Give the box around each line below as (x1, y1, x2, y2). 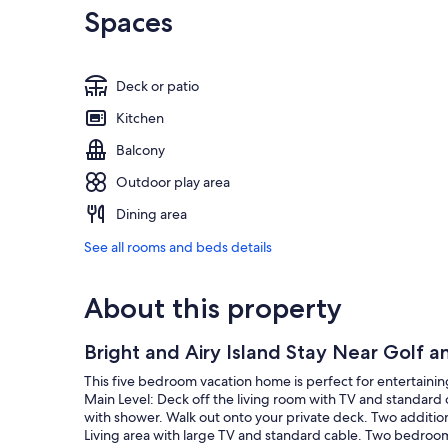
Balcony (116, 141, 165, 160)
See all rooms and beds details (84, 238, 272, 257)
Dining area (116, 205, 187, 224)
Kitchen (116, 109, 164, 128)
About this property (84, 291, 342, 326)
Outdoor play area (116, 173, 230, 192)
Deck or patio (116, 77, 199, 96)
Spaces (84, 5, 173, 40)
